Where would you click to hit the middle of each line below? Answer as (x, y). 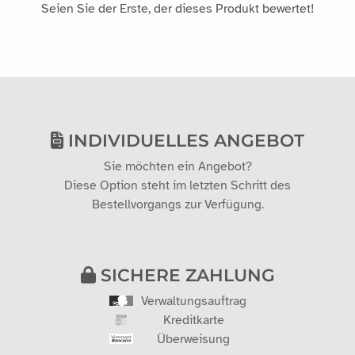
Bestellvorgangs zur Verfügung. (177, 204)
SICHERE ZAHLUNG (185, 275)
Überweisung (193, 339)
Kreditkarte (193, 320)
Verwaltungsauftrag (193, 301)
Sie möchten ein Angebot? (177, 166)
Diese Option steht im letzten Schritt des (177, 185)
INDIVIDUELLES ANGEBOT (184, 140)
